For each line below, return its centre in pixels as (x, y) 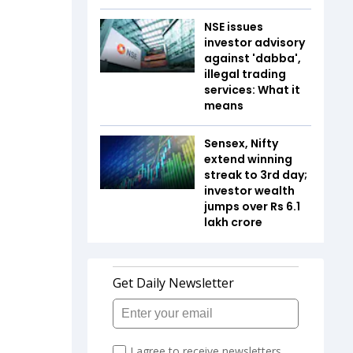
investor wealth (249, 191)
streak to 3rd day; (256, 175)
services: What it (252, 90)
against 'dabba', (253, 58)
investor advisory (255, 43)
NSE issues (234, 27)
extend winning (248, 159)
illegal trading (245, 74)
